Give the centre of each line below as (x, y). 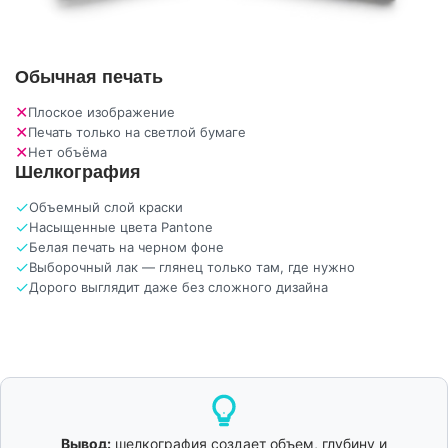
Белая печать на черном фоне (126, 246)
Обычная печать (89, 76)
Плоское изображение (101, 111)
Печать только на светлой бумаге (137, 131)
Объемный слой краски (106, 206)
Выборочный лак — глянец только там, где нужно (192, 266)
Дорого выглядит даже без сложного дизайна (178, 286)
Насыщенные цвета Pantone (121, 226)
